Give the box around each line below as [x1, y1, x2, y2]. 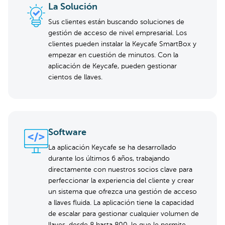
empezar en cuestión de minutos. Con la [48, 52, 178, 59]
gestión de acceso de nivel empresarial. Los [48, 30, 187, 37]
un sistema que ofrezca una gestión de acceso [48, 188, 197, 195]
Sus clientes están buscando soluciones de [48, 19, 184, 26]
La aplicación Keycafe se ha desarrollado [48, 144, 176, 151]
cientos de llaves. [48, 74, 102, 81]
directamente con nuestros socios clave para [48, 166, 192, 173]
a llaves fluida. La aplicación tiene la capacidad [48, 199, 194, 206]
